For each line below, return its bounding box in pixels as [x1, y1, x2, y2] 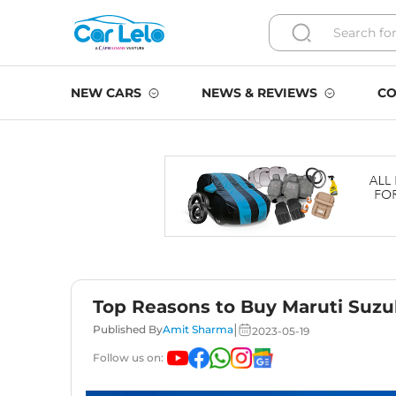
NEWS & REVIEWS [202, 85, 317, 101]
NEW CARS [71, 85, 141, 101]
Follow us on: [93, 351, 164, 364]
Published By [93, 323, 163, 336]
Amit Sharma [163, 323, 233, 336]
